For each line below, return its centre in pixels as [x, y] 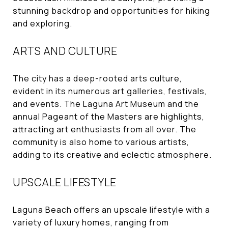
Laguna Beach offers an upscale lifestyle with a [111, 209]
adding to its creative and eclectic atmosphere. [112, 154]
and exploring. [42, 23]
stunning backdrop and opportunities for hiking [111, 10]
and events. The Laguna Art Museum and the [106, 104]
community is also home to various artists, [101, 142]
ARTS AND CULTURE [65, 51]
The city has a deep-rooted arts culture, [97, 78]
